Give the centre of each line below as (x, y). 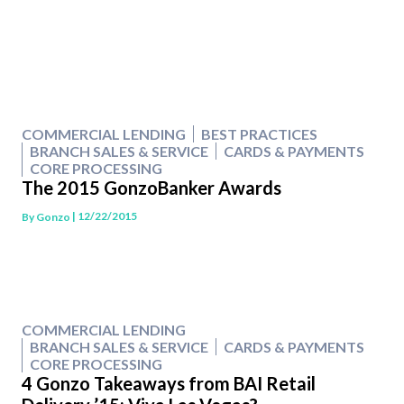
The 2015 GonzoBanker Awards (151, 188)
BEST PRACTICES (259, 134)
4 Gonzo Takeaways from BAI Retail (169, 384)
